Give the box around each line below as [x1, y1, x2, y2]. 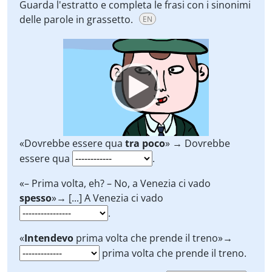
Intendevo [24, 231, 73, 245]
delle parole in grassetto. [19, 13, 135, 26]
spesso [19, 191, 52, 205]
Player [61, 53, 89, 67]
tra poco [125, 137, 165, 150]
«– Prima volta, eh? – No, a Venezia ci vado [19, 177, 211, 190]
